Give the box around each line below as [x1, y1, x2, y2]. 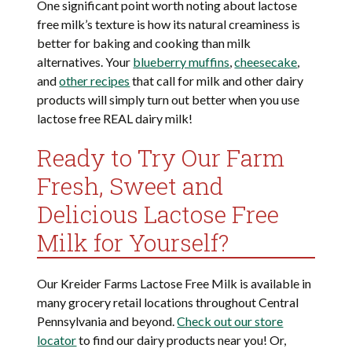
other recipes [59, 73, 130, 89]
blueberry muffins [133, 54, 230, 70]
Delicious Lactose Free [37, 199, 280, 230]
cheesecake [234, 54, 298, 70]
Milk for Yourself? [37, 227, 229, 258]
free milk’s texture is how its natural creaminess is [37, 16, 301, 32]
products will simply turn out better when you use [37, 92, 300, 108]
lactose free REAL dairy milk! [37, 111, 193, 126]
